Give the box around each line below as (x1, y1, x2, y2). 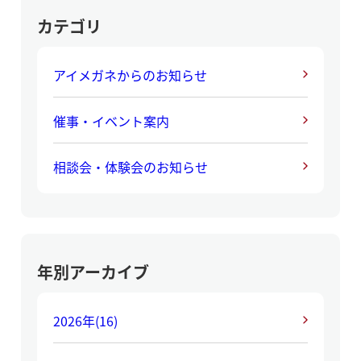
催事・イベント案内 (53, 111, 169, 131)
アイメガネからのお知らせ (53, 65, 207, 85)
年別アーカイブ (37, 260, 149, 284)
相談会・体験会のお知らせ (53, 157, 208, 177)
